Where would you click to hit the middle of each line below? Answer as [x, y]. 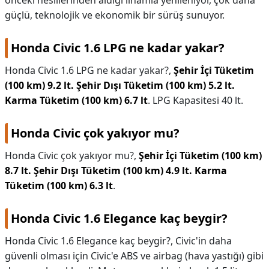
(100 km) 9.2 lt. [39, 85]
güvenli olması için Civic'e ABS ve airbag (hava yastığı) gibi [134, 256]
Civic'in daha [204, 241]
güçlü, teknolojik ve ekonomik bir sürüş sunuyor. [115, 15]
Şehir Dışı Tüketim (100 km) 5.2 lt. [156, 85]
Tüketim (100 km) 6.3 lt [59, 186]
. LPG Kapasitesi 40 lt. [195, 100]
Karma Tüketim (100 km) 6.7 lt [76, 100]
